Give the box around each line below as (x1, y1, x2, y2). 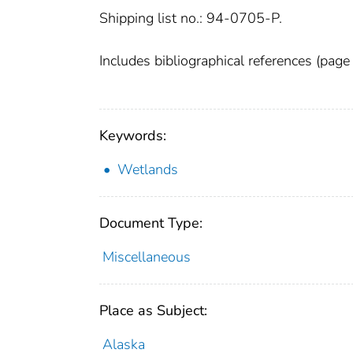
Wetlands (117, 159, 178, 179)
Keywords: (99, 125, 166, 145)
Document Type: (99, 213, 203, 232)
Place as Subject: (99, 300, 207, 320)
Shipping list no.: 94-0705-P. (99, 8, 282, 28)
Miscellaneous (102, 247, 191, 266)
